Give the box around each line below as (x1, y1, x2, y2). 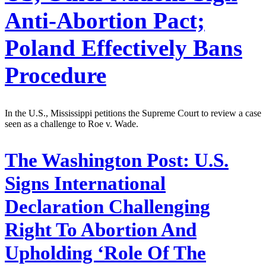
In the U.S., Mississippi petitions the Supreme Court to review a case (5, 108, 261, 119)
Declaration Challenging (5, 196, 210, 218)
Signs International (5, 173, 166, 195)
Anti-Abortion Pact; (5, 7, 205, 33)
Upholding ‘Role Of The (5, 242, 206, 264)
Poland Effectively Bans (5, 34, 242, 61)
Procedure (5, 62, 106, 88)
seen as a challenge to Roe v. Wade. (5, 119, 138, 129)
